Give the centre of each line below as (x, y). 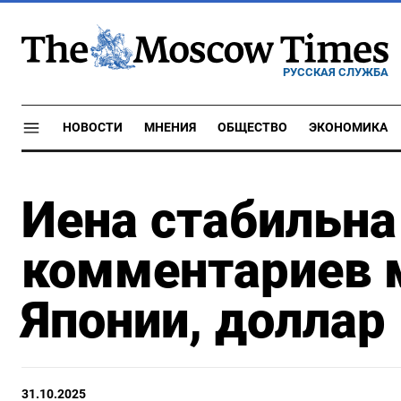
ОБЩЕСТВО (252, 128)
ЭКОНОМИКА (348, 128)
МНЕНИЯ (170, 128)
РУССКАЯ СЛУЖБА (336, 72)
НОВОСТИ (93, 128)
